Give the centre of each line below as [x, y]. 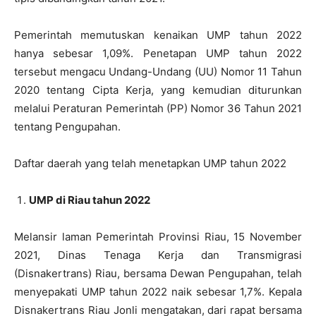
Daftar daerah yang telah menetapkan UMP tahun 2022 [150, 164]
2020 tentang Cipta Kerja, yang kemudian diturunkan [158, 90]
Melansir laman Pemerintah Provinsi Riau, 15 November [158, 237]
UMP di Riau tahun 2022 [90, 200]
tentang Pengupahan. [67, 127]
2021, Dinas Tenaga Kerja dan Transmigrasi [158, 255]
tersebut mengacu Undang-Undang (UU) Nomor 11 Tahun [158, 72]
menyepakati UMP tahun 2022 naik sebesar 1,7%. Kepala [158, 292]
